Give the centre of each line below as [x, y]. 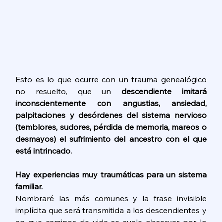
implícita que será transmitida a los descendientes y [111, 210]
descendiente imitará [164, 91]
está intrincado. [45, 150]
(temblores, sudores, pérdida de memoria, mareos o [111, 127]
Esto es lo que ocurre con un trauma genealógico [111, 79]
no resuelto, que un [68, 91]
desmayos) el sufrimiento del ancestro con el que [111, 139]
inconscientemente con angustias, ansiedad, [111, 103]
